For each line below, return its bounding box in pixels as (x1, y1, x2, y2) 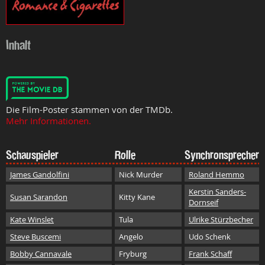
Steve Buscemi (10, 231, 61, 242)
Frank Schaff (189, 248, 232, 259)
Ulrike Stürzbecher (189, 214, 253, 225)
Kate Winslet (10, 214, 54, 225)
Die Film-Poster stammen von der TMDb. (6, 104, 173, 115)
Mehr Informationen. (6, 115, 91, 127)
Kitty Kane (119, 192, 155, 202)
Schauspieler (6, 147, 59, 163)
